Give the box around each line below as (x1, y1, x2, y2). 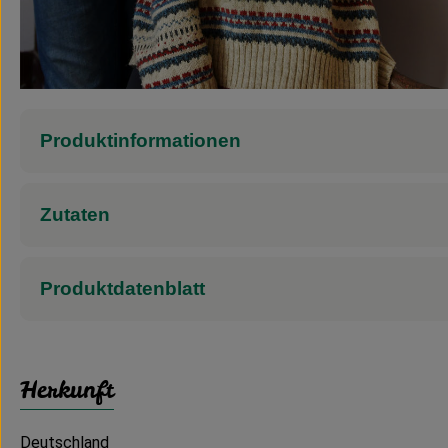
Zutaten (40, 203, 110, 225)
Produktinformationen (40, 129, 241, 151)
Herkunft (20, 372, 114, 406)
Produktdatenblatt (40, 277, 205, 299)
